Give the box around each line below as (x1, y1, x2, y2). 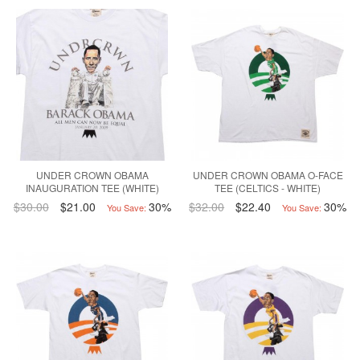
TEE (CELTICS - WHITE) (215, 181, 321, 195)
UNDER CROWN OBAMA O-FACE (192, 168, 343, 182)
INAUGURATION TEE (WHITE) (25, 181, 159, 195)
